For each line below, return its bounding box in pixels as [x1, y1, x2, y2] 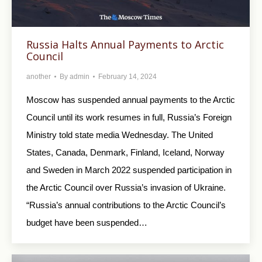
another [26, 72, 51, 81]
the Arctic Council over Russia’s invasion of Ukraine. [26, 182, 228, 192]
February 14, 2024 [98, 72, 157, 81]
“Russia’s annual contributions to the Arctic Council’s [26, 199, 226, 210]
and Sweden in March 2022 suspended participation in [26, 164, 232, 175]
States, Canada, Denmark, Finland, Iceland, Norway [26, 147, 225, 157]
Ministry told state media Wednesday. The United [26, 129, 213, 140]
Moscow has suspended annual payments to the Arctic [26, 94, 235, 105]
